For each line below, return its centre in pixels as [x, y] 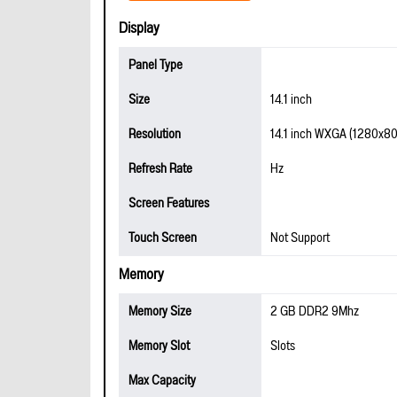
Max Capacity [162, 381]
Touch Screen [163, 238]
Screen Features [169, 203]
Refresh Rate [160, 169]
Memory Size [160, 311]
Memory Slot [159, 346]
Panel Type [156, 65]
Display [139, 28]
